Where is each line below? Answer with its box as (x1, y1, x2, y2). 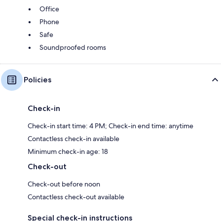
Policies (24, 74, 51, 84)
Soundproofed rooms (39, 42, 106, 52)
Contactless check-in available (28, 134, 119, 143)
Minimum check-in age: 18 (28, 147, 108, 156)
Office (39, 4, 59, 13)
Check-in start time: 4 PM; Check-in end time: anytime (28, 121, 193, 130)
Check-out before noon (28, 179, 100, 188)
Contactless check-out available (28, 192, 124, 201)
